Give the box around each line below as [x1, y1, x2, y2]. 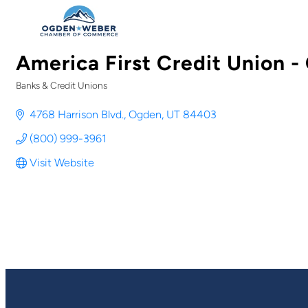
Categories [15, 88, 82, 103]
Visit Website [30, 156, 94, 169]
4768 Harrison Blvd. [30, 108, 124, 121]
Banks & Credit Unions [16, 80, 107, 91]
